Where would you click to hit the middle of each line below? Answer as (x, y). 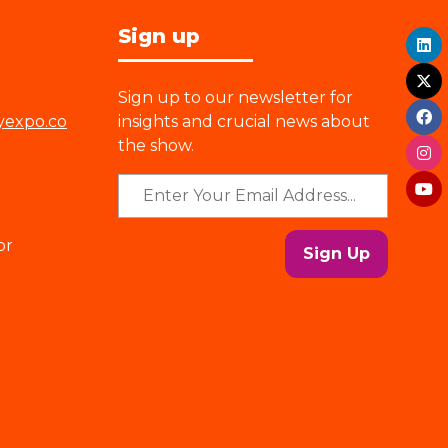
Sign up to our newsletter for (235, 97)
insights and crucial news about (244, 121)
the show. (156, 145)
